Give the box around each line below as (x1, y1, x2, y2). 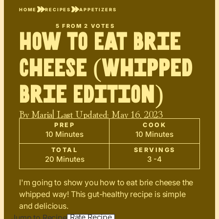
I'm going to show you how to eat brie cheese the (19, 177, 194, 188)
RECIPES (45, 6, 71, 12)
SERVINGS (133, 146, 175, 154)
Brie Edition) (19, 85, 164, 106)
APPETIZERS (79, 6, 117, 12)
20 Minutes (44, 154, 85, 164)
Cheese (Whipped (19, 58, 193, 80)
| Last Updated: (52, 106, 109, 121)
